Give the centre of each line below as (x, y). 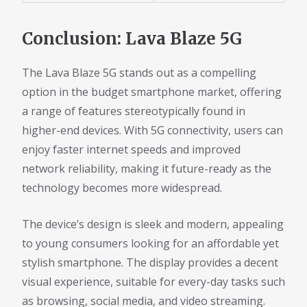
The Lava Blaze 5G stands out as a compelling (139, 73)
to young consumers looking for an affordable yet (150, 244)
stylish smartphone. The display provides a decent (150, 263)
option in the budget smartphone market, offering (152, 92)
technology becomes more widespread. (122, 188)
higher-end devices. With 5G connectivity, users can (152, 131)
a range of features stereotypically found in (134, 111)
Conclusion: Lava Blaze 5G (132, 39)
